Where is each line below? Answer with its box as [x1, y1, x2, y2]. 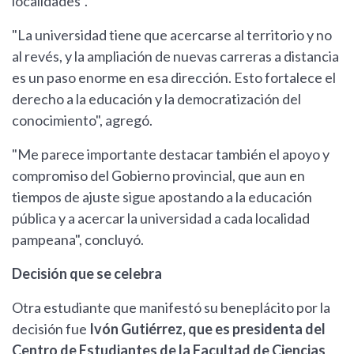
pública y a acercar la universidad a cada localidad [12, 209, 310, 228]
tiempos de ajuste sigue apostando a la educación [12, 188, 312, 206]
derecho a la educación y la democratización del [12, 90, 301, 108]
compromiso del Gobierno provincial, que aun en [12, 167, 305, 185]
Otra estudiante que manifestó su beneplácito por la [12, 299, 330, 317]
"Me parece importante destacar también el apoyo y [12, 145, 330, 164]
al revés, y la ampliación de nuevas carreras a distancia [12, 47, 339, 66]
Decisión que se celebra [12, 265, 162, 283]
